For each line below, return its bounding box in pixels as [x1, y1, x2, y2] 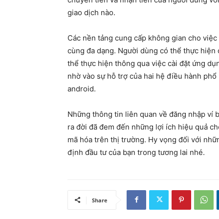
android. [67, 84, 98, 93]
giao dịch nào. [67, 7, 115, 17]
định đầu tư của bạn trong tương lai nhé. [67, 147, 205, 157]
